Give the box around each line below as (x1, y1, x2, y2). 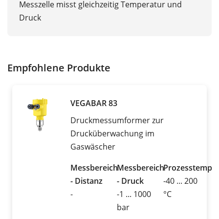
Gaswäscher (70, 141, 115, 153)
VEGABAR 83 (70, 98, 117, 109)
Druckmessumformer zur (70, 115, 164, 126)
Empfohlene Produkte (7, 61, 110, 75)
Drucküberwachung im (70, 128, 154, 139)
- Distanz (70, 175, 103, 187)
